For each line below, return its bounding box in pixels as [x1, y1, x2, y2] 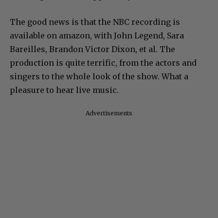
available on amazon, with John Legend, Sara [10, 31, 184, 41]
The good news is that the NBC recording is [10, 17, 180, 27]
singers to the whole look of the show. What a [10, 72, 188, 82]
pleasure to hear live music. [10, 85, 119, 95]
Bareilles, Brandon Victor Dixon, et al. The [10, 44, 175, 54]
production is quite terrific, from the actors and [10, 58, 197, 68]
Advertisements [86, 109, 132, 117]
